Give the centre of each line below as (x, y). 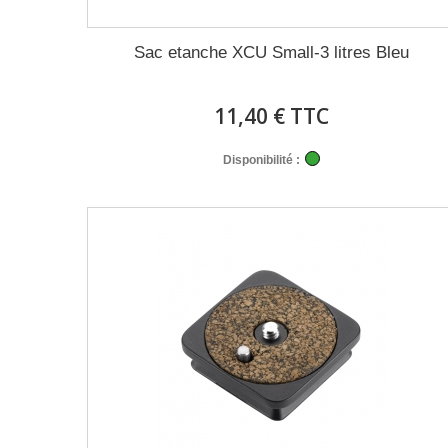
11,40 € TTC (272, 116)
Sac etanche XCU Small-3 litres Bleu (272, 52)
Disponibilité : (262, 160)
